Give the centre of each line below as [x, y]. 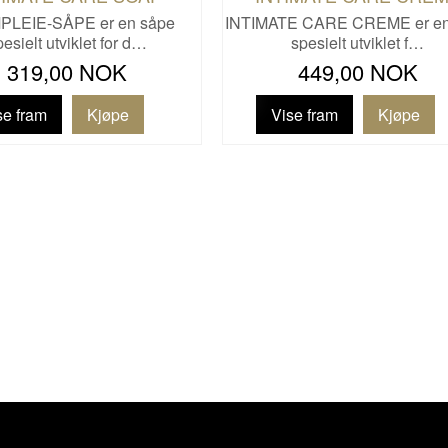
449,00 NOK [357, 71]
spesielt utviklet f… [358, 42]
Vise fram [304, 114]
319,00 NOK [66, 71]
